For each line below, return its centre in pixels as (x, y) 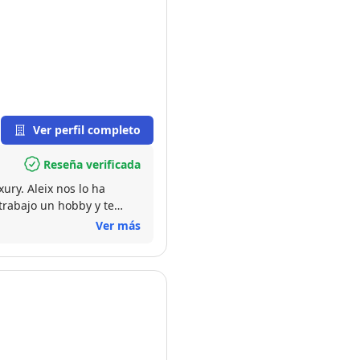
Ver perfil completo (87, 130)
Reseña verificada (92, 164)
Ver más (118, 225)
